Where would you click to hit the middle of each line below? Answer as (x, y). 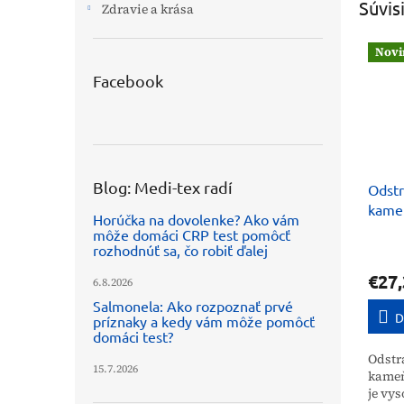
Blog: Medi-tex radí (163, 187)
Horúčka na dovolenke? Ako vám (196, 219)
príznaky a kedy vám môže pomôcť (204, 321)
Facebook (128, 81)
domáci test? (133, 336)
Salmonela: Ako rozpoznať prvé (193, 306)
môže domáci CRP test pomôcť (192, 234)
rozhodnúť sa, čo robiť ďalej (180, 250)
